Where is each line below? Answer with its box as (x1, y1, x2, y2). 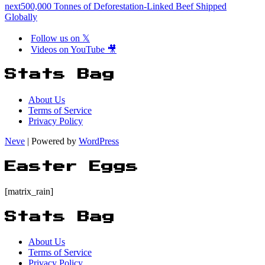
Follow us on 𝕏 (31, 33, 90, 43)
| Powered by (25, 135, 79, 146)
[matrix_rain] (5, 186, 53, 197)
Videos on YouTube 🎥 (31, 44, 117, 54)
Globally (5, 11, 37, 22)
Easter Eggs (5, 160, 138, 173)
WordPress (79, 135, 119, 146)
